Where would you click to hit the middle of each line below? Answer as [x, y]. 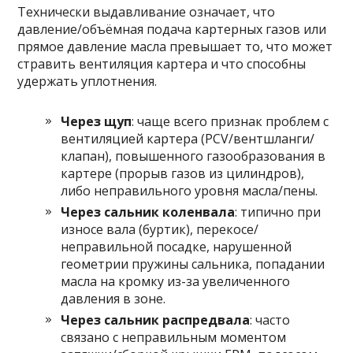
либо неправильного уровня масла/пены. [190, 191]
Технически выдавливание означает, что [147, 12]
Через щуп [97, 121]
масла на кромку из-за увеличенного [176, 281]
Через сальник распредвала [156, 320]
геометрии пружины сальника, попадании [193, 264]
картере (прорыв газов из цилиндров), [183, 173]
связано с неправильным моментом [174, 337]
